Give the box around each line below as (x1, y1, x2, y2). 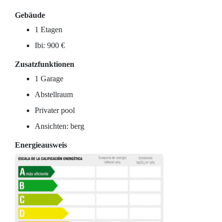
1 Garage (35, 74, 63, 83)
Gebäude (15, 11, 45, 19)
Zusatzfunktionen (15, 60, 74, 68)
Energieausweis (15, 141, 67, 149)
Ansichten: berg (35, 122, 84, 130)
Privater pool (35, 106, 75, 114)
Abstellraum (35, 90, 73, 99)
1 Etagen (35, 25, 62, 34)
